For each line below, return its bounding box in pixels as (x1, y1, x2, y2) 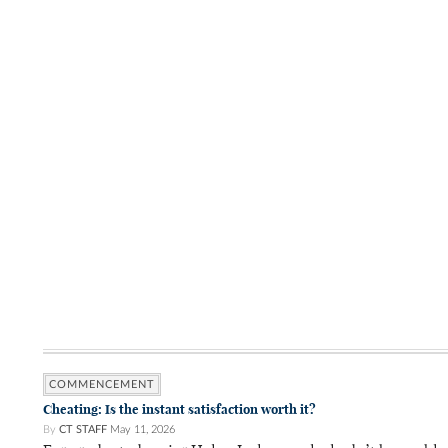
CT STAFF (59, 424, 107, 436)
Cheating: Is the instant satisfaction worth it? (43, 401, 316, 419)
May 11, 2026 (110, 424, 175, 436)
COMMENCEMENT (49, 379, 155, 391)
